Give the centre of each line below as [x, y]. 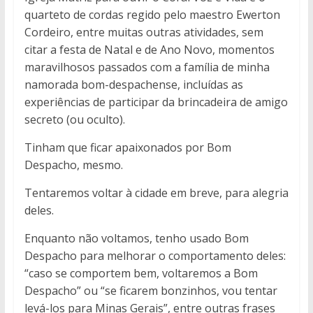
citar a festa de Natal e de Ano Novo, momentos [149, 50]
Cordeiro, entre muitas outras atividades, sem [144, 32]
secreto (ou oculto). [74, 120]
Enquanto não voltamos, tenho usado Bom [136, 239]
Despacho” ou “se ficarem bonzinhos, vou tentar [151, 291]
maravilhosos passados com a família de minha [147, 67]
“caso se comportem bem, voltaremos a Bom [141, 274]
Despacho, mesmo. [73, 165]
